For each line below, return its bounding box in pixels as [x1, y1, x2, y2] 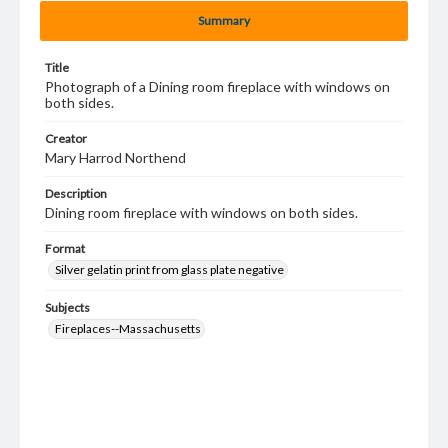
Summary [198, 13, 250, 28]
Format [45, 241, 85, 256]
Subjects [45, 300, 90, 315]
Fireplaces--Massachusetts [55, 321, 201, 336]
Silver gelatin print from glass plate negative [55, 262, 284, 277]
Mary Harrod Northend [45, 149, 186, 166]
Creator [45, 131, 87, 146]
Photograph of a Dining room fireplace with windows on [45, 78, 390, 95]
